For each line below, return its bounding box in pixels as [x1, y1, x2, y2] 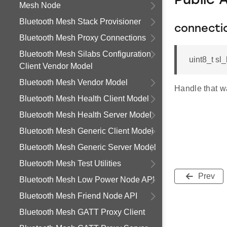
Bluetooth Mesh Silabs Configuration [19, 50, 151, 58]
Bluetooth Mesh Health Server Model [19, 110, 152, 119]
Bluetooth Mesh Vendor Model [19, 78, 128, 87]
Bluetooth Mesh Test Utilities [19, 159, 121, 168]
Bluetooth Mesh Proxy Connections [19, 33, 146, 42]
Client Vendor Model [19, 62, 93, 70]
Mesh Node [19, 1, 61, 10]
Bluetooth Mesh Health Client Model [19, 94, 149, 103]
